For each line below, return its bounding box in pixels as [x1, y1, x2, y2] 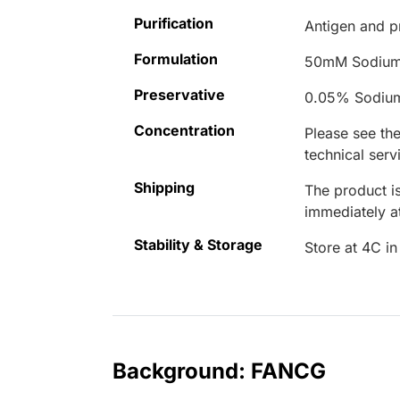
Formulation [134, 50, 218, 69]
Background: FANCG [112, 358, 326, 385]
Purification [134, 14, 213, 33]
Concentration [134, 121, 235, 140]
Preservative [134, 86, 225, 104]
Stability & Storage [134, 236, 262, 254]
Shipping [134, 179, 195, 197]
